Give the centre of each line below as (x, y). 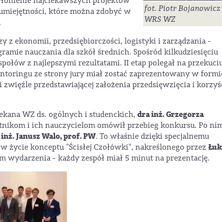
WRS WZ (160, 20)
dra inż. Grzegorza (170, 114)
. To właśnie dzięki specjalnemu (152, 136)
